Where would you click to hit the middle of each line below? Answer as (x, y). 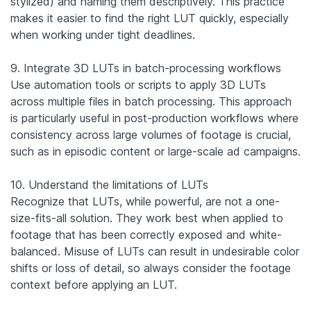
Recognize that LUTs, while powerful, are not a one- (145, 201)
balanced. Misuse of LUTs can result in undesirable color (155, 251)
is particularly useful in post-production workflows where (154, 118)
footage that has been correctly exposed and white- (146, 234)
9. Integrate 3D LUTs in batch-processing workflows (146, 68)
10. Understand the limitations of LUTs (109, 184)
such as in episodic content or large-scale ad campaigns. (155, 151)
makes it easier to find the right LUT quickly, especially (150, 18)
